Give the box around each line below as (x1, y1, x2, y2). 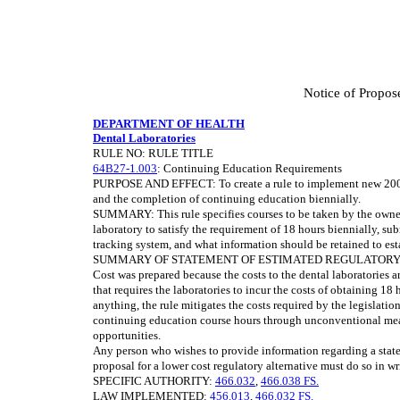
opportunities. (93, 329, 161, 342)
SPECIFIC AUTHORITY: (93, 374, 215, 387)
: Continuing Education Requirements (157, 162, 342, 175)
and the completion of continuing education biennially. (93, 192, 361, 205)
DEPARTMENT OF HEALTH (93, 117, 245, 130)
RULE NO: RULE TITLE (93, 146, 213, 160)
